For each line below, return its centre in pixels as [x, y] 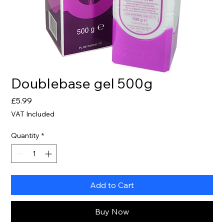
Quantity [25, 135]
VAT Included [33, 114]
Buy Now [112, 211]
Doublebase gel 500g [82, 83]
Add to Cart [112, 185]
